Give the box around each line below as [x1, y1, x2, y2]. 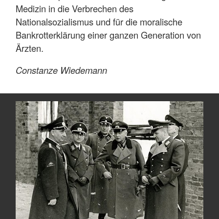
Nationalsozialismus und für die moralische [16, 15, 182, 28]
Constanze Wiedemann [16, 64, 107, 77]
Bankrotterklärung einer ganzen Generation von [16, 28, 201, 41]
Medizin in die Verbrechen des [16, 1, 133, 15]
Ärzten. [16, 41, 44, 54]
